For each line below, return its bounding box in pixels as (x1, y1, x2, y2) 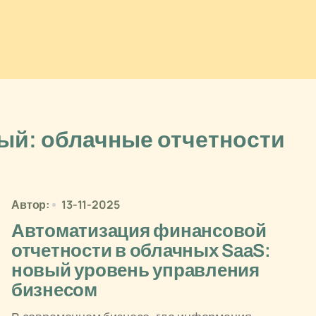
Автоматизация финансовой (11, 221, 267, 241)
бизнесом (11, 280, 97, 300)
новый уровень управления (11, 260, 260, 280)
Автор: (11, 197, 50, 212)
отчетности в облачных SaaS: (11, 241, 271, 260)
